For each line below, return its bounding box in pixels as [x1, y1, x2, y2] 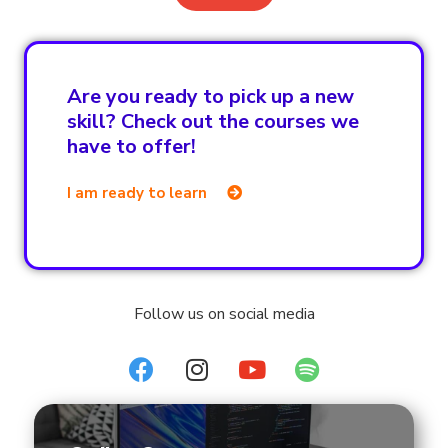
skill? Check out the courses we [67, 108, 359, 136]
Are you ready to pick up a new [67, 83, 354, 111]
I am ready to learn [67, 183, 207, 204]
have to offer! [67, 133, 196, 161]
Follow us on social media [133, 303, 315, 326]
